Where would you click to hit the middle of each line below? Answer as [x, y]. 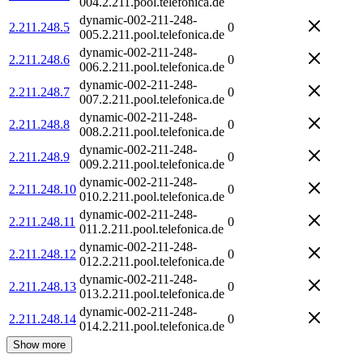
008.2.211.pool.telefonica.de [152, 131]
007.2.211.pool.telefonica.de [152, 99]
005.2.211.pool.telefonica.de [152, 34]
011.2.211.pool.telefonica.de [152, 228]
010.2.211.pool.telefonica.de [152, 196]
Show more [39, 344]
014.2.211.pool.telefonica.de [152, 326]
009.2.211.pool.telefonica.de [152, 164]
